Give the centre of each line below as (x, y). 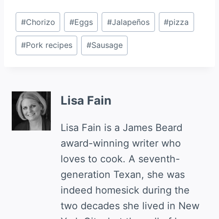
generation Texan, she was (123, 174)
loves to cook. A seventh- (120, 159)
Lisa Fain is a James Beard (121, 127)
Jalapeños (131, 22)
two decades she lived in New (130, 206)
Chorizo (40, 22)
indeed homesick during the (125, 190)
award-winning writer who (121, 143)
